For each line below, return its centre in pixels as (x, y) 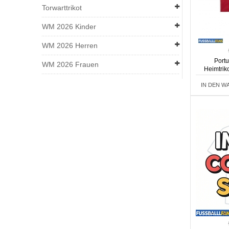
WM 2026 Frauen (70, 64)
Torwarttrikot (62, 8)
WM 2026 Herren (70, 45)
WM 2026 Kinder (69, 27)
